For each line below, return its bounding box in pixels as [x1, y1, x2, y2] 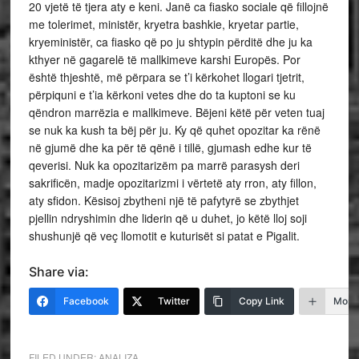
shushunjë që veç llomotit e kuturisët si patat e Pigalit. [28, 227, 300, 244]
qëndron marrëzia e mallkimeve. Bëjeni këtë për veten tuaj [28, 103, 325, 120]
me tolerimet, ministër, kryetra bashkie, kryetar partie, [28, 15, 299, 32]
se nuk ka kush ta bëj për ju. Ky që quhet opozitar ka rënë [28, 121, 321, 138]
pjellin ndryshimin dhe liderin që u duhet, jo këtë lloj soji [28, 209, 307, 226]
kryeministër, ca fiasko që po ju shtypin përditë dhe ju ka [28, 33, 313, 50]
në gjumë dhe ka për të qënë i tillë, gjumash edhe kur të [28, 139, 312, 155]
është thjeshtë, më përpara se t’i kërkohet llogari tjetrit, [28, 68, 305, 85]
